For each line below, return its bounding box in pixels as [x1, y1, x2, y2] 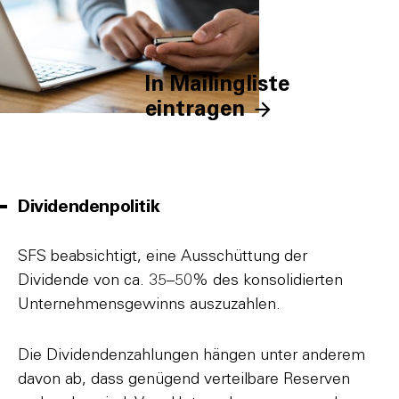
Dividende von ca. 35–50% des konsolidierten [18, 273, 343, 289]
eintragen [144, 99, 245, 120]
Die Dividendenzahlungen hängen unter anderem [18, 347, 365, 363]
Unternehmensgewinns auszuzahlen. [18, 297, 281, 313]
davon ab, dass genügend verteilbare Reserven [18, 371, 350, 387]
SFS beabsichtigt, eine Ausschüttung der [18, 248, 307, 265]
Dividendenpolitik [18, 198, 160, 216]
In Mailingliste [144, 74, 289, 95]
